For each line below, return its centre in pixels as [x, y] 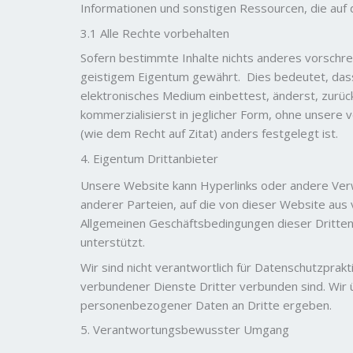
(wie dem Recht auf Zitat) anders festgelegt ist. [209, 133]
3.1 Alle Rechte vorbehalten [155, 33]
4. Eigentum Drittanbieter [149, 158]
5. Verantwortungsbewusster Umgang [185, 329]
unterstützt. [113, 242]
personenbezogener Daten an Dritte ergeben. [206, 305]
